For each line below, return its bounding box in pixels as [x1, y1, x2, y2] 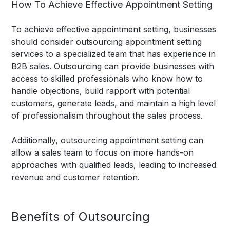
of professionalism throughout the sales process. [11, 110, 203, 121]
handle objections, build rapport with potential [11, 86, 190, 97]
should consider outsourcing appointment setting [11, 36, 202, 47]
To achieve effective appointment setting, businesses [11, 24, 217, 35]
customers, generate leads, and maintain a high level [11, 98, 216, 109]
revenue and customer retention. [11, 172, 140, 183]
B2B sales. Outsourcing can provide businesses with [11, 61, 215, 72]
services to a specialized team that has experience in [11, 49, 216, 60]
